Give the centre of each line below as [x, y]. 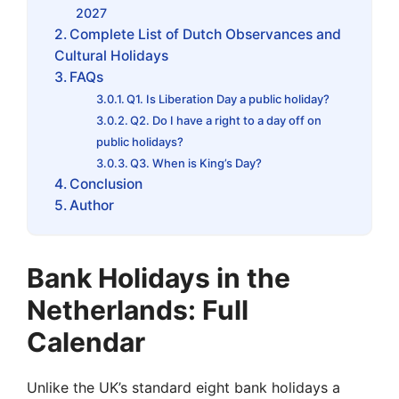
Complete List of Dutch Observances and [206, 34]
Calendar [86, 342]
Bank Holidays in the [159, 277]
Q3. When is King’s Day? [196, 163]
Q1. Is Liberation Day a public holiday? [228, 98]
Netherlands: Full [138, 309]
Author [92, 205]
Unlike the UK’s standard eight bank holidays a [183, 387]
